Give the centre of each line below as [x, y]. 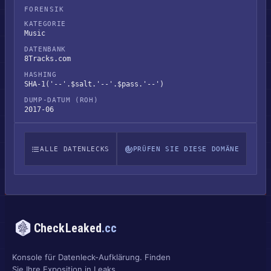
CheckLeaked [68, 228]
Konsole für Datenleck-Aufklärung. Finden [91, 257]
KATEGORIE [45, 24]
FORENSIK [44, 9]
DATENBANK [45, 49]
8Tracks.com [47, 59]
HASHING [41, 75]
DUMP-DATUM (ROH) [61, 100]
